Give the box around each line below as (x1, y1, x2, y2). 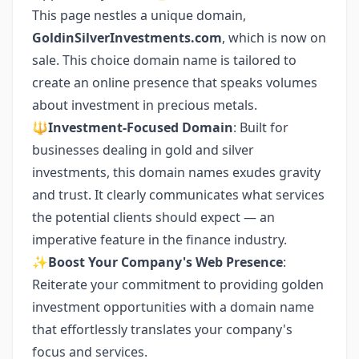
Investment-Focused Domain (48, 119, 233, 136)
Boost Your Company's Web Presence (48, 253, 283, 271)
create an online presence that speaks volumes (32, 74, 317, 91)
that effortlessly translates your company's (32, 321, 292, 338)
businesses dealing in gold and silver (32, 141, 254, 159)
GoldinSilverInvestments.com (32, 29, 222, 46)
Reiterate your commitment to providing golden (32, 276, 324, 293)
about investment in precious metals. (32, 96, 257, 114)
